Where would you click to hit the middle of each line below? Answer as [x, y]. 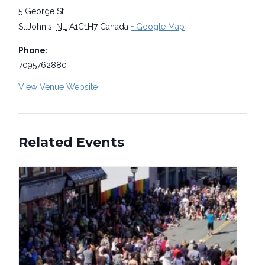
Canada [114, 27]
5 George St [41, 12]
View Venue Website [58, 87]
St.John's [35, 27]
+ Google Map [158, 27]
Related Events [72, 143]
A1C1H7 [84, 27]
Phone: [33, 51]
